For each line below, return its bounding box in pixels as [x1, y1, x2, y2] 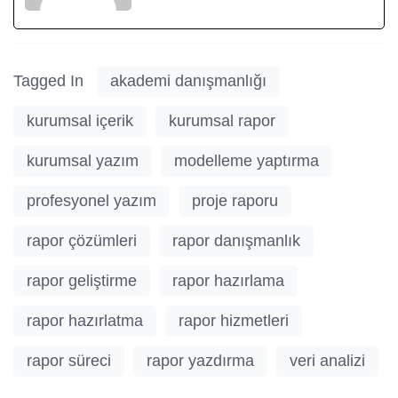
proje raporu [192, 191, 278, 210]
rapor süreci [27, 351, 111, 370]
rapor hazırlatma [27, 311, 143, 330]
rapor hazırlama [172, 271, 284, 290]
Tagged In [13, 71, 84, 90]
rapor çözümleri [27, 231, 137, 250]
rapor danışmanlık [172, 231, 300, 250]
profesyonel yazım [27, 191, 156, 210]
